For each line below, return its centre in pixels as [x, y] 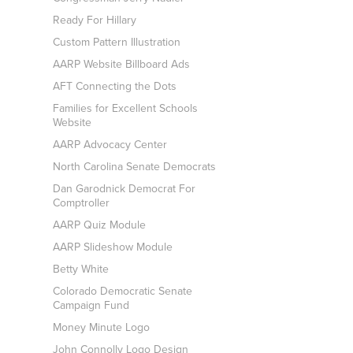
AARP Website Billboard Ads [122, 64]
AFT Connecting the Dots [115, 86]
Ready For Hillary [95, 20]
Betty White [81, 269]
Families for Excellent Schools [126, 108]
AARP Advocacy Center [110, 144]
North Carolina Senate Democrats [135, 166]
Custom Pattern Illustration [117, 42]
